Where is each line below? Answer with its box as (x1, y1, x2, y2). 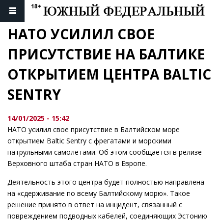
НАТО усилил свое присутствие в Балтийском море (7, 125, 180, 135)
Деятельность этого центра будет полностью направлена (7, 177, 204, 187)
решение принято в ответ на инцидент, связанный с (7, 200, 182, 210)
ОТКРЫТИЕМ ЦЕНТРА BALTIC (7, 65, 211, 84)
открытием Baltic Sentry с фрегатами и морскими (7, 136, 171, 146)
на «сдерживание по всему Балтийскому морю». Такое (7, 189, 190, 198)
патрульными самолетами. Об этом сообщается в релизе (7, 147, 202, 157)
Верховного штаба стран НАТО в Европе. (7, 159, 147, 168)
